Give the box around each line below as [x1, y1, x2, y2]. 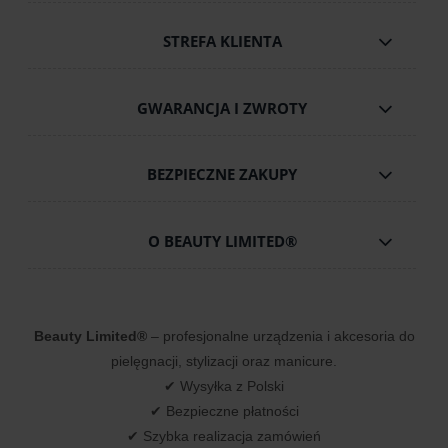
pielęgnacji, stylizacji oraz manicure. [111, 352, 337, 369]
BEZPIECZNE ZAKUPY [147, 164, 298, 186]
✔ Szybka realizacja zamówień [127, 427, 321, 444]
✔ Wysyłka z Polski [164, 377, 284, 394]
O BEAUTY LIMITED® [147, 230, 297, 252]
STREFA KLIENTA [162, 31, 282, 53]
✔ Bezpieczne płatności [149, 402, 299, 419]
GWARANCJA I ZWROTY [137, 97, 308, 119]
